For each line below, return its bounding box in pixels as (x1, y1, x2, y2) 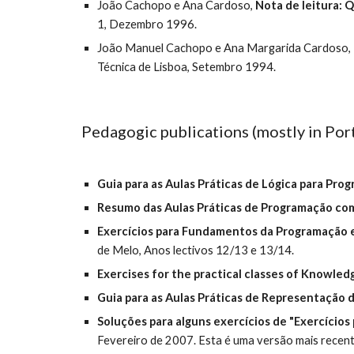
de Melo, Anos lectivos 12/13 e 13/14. (96, 243, 294, 257)
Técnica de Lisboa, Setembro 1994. (96, 60, 276, 73)
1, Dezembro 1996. (96, 17, 197, 31)
